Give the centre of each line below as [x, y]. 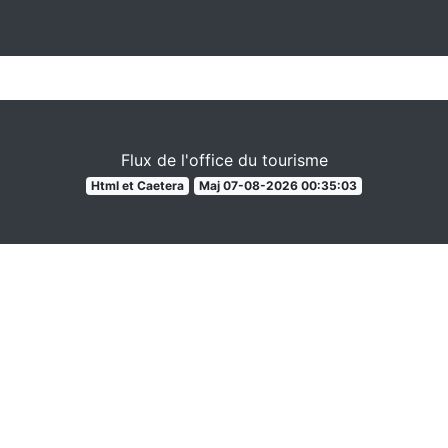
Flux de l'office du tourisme [224, 160]
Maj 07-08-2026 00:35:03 [277, 185]
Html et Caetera [138, 185]
